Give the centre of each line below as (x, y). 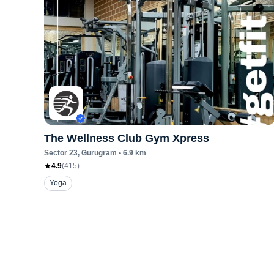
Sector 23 (61, 153)
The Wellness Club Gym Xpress (127, 138)
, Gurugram (97, 153)
